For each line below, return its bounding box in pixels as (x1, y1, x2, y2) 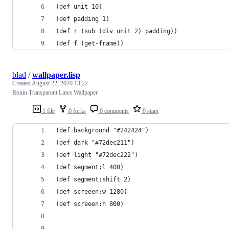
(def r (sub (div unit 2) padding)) (56, 27, 177, 35)
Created (12, 79, 32, 87)
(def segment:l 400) (56, 163, 124, 171)
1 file (41, 107, 55, 114)
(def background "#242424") (56, 126, 149, 134)
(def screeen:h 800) (56, 200, 124, 208)
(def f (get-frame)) (56, 39, 124, 47)
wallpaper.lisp (32, 70, 80, 79)
